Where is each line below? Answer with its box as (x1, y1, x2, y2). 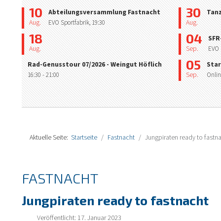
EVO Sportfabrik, (48, 18, 92, 27)
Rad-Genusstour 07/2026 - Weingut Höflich (28, 59, 162, 70)
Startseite (71, 132, 97, 143)
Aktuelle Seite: (30, 132, 71, 143)
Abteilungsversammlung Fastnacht (48, 7, 160, 17)
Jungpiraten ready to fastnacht (22, 192, 209, 208)
